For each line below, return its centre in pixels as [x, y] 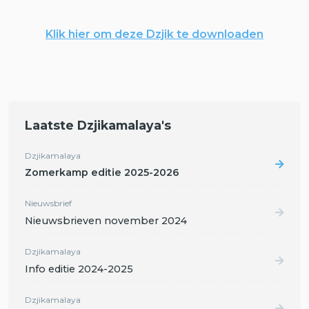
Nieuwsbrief [48, 203]
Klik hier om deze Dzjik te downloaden [154, 34]
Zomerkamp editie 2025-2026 [102, 173]
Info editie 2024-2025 [79, 269]
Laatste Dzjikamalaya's [98, 125]
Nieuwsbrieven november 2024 [106, 221]
